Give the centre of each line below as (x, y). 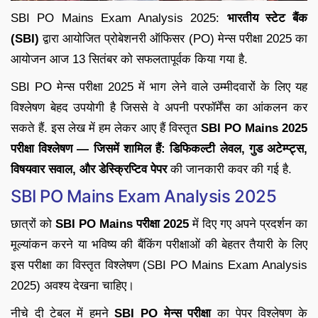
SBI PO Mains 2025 (254, 128)
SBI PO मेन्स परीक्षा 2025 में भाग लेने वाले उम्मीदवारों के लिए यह (159, 87)
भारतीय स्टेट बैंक (267, 18)
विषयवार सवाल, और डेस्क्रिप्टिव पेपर (89, 169)
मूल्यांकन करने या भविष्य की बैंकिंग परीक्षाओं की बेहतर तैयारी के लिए (159, 244)
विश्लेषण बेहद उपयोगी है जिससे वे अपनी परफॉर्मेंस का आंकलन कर (159, 107)
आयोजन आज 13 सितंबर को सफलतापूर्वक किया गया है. (129, 59)
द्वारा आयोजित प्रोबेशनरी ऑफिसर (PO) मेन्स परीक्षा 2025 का (173, 38)
